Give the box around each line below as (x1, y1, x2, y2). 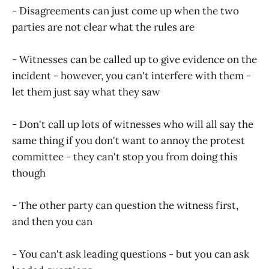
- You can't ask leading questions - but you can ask (12, 247, 249, 261)
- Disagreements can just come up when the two (12, 4, 239, 18)
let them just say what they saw (12, 85, 160, 99)
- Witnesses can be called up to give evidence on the (12, 53, 257, 67)
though (12, 166, 46, 180)
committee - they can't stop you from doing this (12, 150, 238, 164)
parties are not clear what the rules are (12, 20, 195, 34)
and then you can (12, 215, 92, 229)
